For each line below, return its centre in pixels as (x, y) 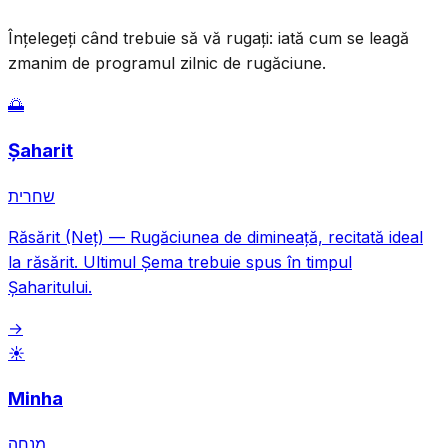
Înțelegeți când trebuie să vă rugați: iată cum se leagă (208, 38)
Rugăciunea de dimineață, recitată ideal (276, 236)
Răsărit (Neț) (56, 236)
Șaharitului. (50, 286)
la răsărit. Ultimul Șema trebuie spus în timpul (180, 261)
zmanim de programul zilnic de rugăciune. (167, 63)
